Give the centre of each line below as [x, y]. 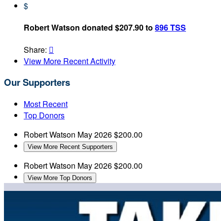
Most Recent [46, 104]
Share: [36, 49]
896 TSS [170, 28]
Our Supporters [37, 82]
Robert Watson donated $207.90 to [89, 28]
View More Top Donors [60, 178]
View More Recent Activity [70, 61]
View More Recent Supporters [70, 147]
